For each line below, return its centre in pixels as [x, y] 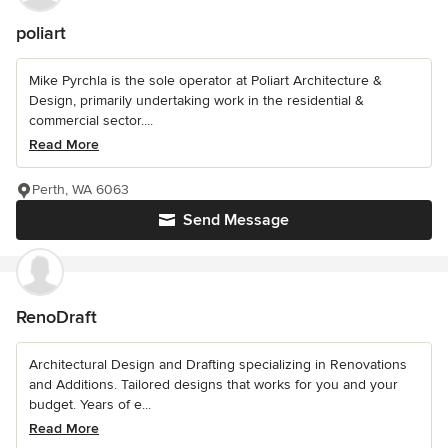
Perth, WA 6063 [80, 190]
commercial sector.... [91, 121]
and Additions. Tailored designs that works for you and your [213, 385]
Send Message [236, 220]
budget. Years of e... [90, 405]
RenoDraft [56, 317]
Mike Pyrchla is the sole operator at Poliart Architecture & [205, 81]
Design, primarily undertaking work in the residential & [196, 101]
